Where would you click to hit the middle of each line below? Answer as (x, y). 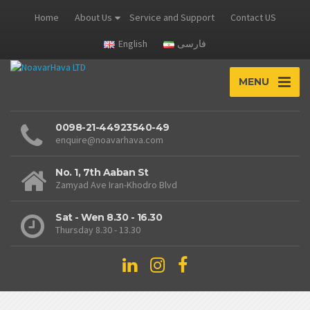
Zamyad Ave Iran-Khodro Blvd (116, 185)
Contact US (253, 17)
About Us (93, 17)
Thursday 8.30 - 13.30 (98, 230)
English (133, 44)
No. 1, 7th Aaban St (102, 172)
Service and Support (172, 17)
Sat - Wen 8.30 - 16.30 (109, 217)
